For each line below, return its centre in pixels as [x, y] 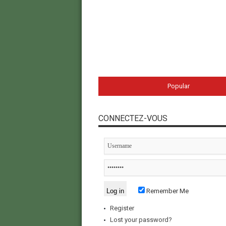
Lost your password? [141, 220]
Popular [178, 86]
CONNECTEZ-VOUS [133, 119]
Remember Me [166, 191]
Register [122, 208]
